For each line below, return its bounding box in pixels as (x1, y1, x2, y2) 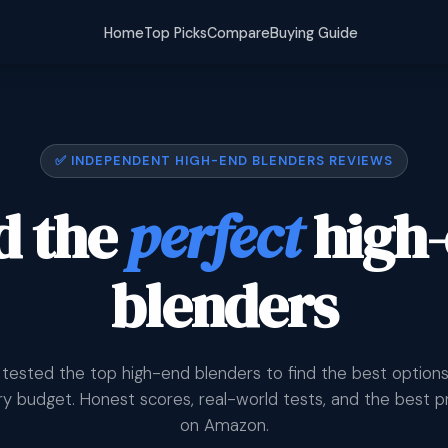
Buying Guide (270, 23, 359, 42)
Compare (207, 23, 271, 42)
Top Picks (144, 23, 208, 42)
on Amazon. (179, 414, 269, 436)
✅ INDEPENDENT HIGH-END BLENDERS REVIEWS (54, 152, 394, 169)
